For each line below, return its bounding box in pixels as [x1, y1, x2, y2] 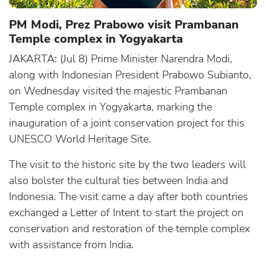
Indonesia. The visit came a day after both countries [9, 189, 248, 204]
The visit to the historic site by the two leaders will [9, 157, 246, 172]
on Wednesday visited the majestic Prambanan [9, 84, 227, 99]
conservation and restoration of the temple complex [9, 221, 250, 236]
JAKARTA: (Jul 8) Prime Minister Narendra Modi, [9, 52, 232, 66]
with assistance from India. [9, 237, 134, 252]
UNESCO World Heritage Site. [9, 132, 151, 147]
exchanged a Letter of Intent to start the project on [9, 205, 243, 220]
